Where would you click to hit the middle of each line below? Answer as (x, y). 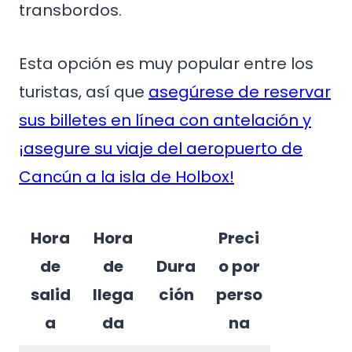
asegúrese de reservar (240, 92)
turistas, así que (84, 92)
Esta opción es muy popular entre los (166, 64)
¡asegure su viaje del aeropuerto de (161, 148)
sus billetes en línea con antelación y (165, 120)
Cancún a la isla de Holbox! (126, 177)
